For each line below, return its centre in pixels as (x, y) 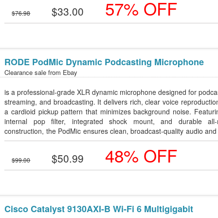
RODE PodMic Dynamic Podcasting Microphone (104, 62)
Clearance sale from (34, 72)
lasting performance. (36, 141)
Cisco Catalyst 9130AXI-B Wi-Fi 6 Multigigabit (99, 209)
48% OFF (141, 155)
